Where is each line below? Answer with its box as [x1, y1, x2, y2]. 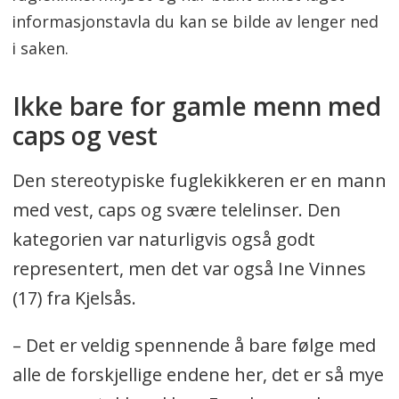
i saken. [12, 37, 69, 60]
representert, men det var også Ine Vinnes [12, 256, 366, 281]
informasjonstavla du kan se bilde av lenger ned [12, 11, 379, 33]
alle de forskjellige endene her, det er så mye [12, 362, 384, 387]
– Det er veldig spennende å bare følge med [12, 332, 376, 357]
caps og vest [12, 118, 158, 152]
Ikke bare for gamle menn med [12, 88, 381, 123]
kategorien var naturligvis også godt [12, 226, 315, 251]
